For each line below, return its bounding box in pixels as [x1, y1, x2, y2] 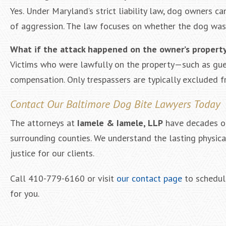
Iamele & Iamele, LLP [77, 117, 163, 129]
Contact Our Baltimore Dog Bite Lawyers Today [10, 97, 220, 111]
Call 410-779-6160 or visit [10, 173, 117, 184]
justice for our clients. [10, 147, 94, 159]
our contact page [117, 173, 182, 184]
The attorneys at [10, 117, 77, 129]
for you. [10, 188, 39, 199]
